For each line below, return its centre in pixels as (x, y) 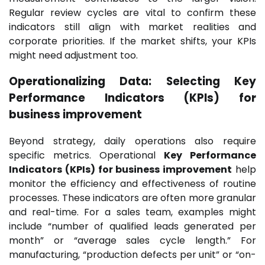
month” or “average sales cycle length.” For (132, 240)
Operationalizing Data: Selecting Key (132, 82)
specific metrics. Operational (86, 155)
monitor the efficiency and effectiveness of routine (132, 183)
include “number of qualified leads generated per (132, 226)
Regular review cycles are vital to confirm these (132, 12)
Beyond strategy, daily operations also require (132, 141)
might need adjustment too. (73, 55)
